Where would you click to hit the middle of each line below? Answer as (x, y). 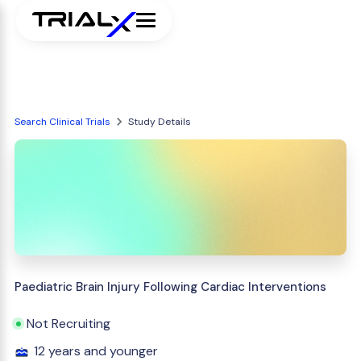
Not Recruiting (68, 324)
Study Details (160, 122)
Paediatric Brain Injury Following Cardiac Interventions (170, 287)
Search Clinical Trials (62, 122)
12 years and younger (96, 351)
